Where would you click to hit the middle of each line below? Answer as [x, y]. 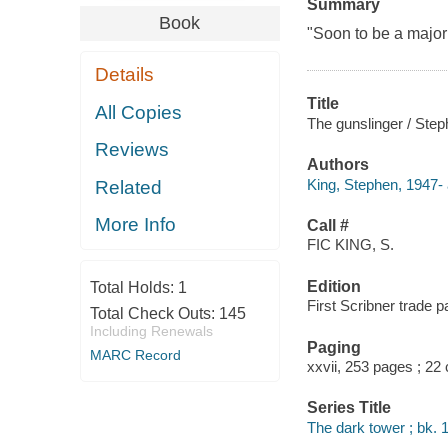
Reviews [132, 150]
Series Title [348, 408]
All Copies [139, 112]
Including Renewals [151, 330]
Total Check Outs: [154, 313]
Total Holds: [133, 287]
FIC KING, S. [350, 245]
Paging [333, 347]
